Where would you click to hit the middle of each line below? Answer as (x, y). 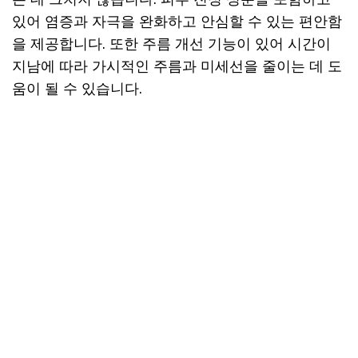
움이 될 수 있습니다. (77, 88)
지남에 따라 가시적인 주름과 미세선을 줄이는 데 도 (177, 66)
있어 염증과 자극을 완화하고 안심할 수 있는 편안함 (177, 21)
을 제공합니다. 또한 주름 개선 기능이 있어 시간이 (171, 44)
